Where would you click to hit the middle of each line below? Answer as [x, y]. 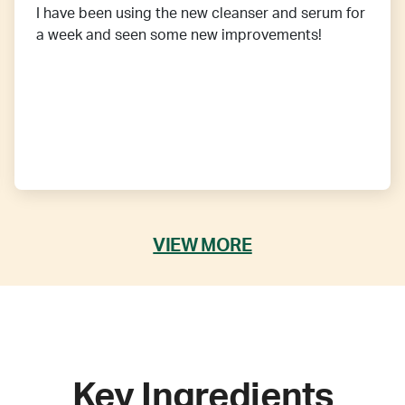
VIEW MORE [202, 245]
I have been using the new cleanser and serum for [201, 14]
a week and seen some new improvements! [179, 36]
